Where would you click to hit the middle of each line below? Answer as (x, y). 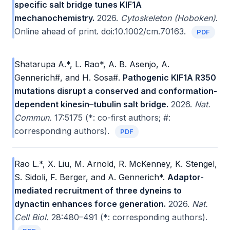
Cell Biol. (32, 217)
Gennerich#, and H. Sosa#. (67, 78)
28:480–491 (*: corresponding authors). (128, 217)
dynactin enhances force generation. (90, 204)
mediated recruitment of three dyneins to (98, 190)
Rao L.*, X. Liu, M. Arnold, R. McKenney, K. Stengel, (116, 164)
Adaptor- (186, 177)
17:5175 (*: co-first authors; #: (111, 118)
